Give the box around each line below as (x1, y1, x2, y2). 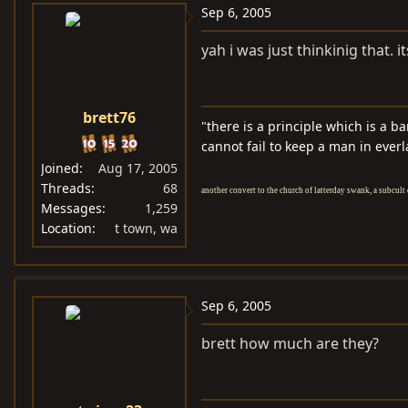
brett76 (83, 107, 136, 127)
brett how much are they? (201, 333, 379, 353)
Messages (41, 199, 102, 217)
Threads (41, 179, 91, 197)
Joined (41, 159, 79, 177)
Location (41, 219, 92, 237)
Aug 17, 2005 (98, 159, 178, 177)
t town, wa (115, 219, 178, 237)
